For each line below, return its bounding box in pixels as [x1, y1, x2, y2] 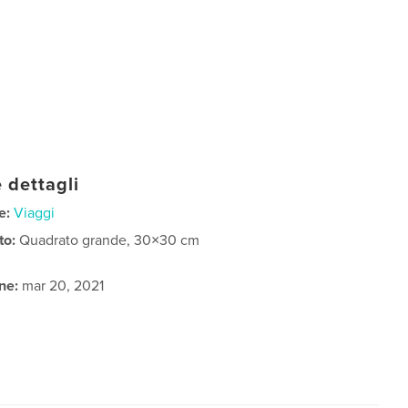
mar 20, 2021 [18, 276, 105, 295]
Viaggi [14, 203, 56, 222]
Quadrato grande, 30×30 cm [19, 230, 200, 250]
